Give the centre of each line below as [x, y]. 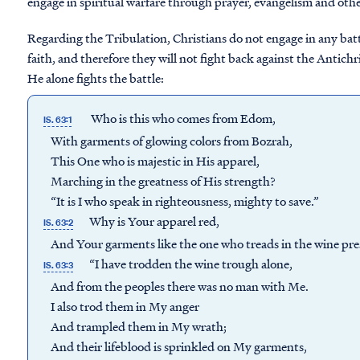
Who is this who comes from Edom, [176, 118]
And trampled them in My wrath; [135, 326]
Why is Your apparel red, [150, 221]
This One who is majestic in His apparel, [151, 161]
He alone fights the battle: [96, 78]
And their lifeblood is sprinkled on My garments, [175, 346]
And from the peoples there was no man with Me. [176, 286]
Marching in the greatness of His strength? [160, 181]
